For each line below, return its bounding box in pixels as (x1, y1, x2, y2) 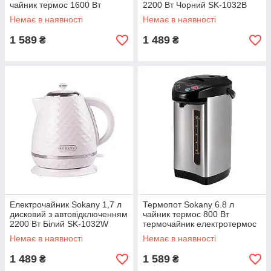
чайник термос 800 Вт (143, 209, 229, 219)
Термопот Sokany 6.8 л (143, 200, 234, 209)
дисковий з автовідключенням (10, 209, 128, 219)
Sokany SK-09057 (10, 10, 79, 19)
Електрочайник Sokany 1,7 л (10, 200, 122, 209)
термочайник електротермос (143, 219, 256, 229)
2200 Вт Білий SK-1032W (10, 219, 108, 229)
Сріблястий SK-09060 (143, 229, 227, 238)
